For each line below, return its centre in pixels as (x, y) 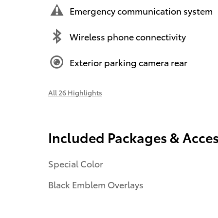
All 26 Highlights (75, 93)
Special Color (76, 163)
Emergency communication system (141, 10)
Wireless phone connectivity (128, 36)
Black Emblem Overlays (96, 184)
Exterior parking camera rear (128, 62)
